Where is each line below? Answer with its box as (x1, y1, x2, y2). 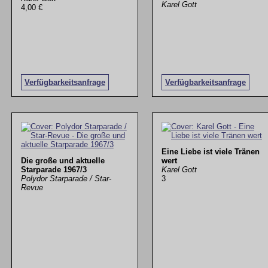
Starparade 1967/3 (20, 165, 87, 175)
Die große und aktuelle (20, 156, 105, 166)
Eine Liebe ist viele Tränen (161, 147, 260, 157)
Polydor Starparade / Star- (20, 174, 111, 184)
